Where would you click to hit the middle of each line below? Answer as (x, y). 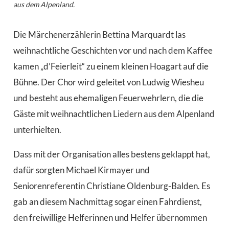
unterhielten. (37, 130)
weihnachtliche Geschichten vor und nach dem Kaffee (113, 51)
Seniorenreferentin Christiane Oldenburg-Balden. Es (111, 186)
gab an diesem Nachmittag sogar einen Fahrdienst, (107, 202)
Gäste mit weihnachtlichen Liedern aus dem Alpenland (114, 114)
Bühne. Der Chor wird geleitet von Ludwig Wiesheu (108, 82)
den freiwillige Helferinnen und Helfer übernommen (110, 218)
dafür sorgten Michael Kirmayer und (81, 170)
